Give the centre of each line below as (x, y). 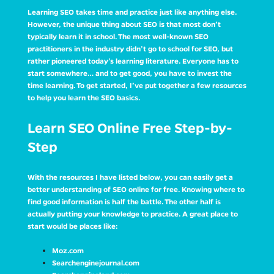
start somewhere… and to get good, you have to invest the (129, 73)
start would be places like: (72, 226)
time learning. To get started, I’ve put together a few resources (137, 85)
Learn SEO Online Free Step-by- (130, 128)
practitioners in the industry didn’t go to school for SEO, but (130, 48)
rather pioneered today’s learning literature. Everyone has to (133, 61)
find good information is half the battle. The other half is (124, 201)
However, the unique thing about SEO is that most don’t (124, 24)
